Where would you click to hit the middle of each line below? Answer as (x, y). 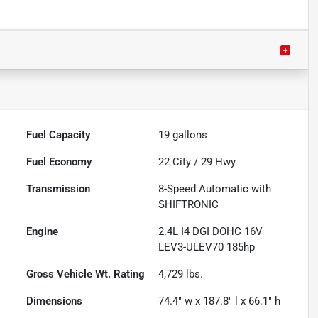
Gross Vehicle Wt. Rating (86, 274)
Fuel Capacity (59, 135)
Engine (43, 232)
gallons (189, 135)
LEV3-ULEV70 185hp (207, 247)
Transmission (59, 189)
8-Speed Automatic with (215, 189)
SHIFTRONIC (189, 205)
